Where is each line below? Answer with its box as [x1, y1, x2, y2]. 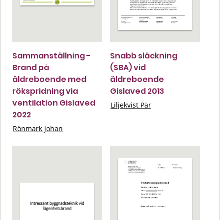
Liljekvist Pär [110, 100, 151, 110]
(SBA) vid [110, 61, 146, 73]
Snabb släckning [110, 50, 177, 61]
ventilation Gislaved [12, 97, 95, 109]
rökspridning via [12, 85, 78, 97]
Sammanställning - [12, 50, 91, 61]
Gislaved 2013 [110, 85, 164, 97]
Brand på [12, 61, 49, 73]
